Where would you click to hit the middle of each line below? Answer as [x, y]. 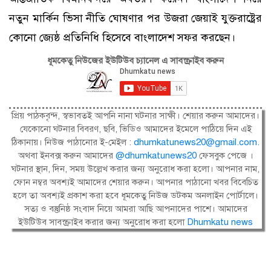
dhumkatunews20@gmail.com [195, 142]
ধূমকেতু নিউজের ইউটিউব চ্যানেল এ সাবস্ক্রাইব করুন [135, 60]
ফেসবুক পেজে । [226, 155]
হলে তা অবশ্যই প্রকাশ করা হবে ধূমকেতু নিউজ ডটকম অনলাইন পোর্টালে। [135, 195]
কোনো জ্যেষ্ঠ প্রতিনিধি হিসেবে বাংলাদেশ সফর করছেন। [122, 38]
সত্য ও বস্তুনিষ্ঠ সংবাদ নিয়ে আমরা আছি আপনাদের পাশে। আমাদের [135, 209]
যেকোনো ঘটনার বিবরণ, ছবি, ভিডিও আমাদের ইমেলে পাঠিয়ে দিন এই [135, 129]
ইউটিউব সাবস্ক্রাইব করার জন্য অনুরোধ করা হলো [103, 222]
